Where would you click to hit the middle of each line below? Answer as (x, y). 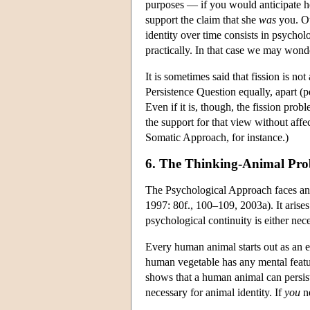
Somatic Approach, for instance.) (217, 137)
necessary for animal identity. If (215, 292)
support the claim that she (202, 19)
